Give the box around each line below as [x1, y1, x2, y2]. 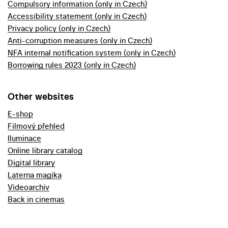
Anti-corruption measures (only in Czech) [8, 35, 152, 46]
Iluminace [8, 133, 41, 144]
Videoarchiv [8, 182, 49, 193]
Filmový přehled [8, 121, 65, 132]
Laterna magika [8, 169, 62, 181]
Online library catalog [8, 145, 82, 156]
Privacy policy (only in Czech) [8, 23, 110, 34]
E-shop [8, 108, 33, 120]
